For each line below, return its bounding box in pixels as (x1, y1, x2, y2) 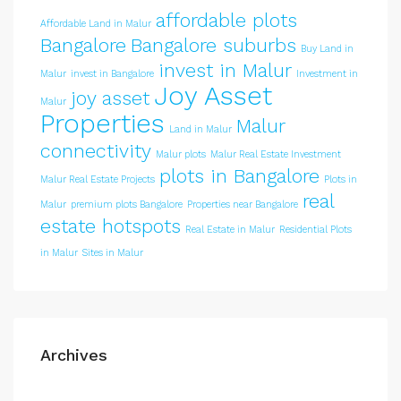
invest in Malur (158, 59, 292, 81)
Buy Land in (301, 43, 354, 55)
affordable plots (156, 9, 297, 31)
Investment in (296, 68, 358, 80)
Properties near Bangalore (187, 199, 298, 210)
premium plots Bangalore (71, 199, 183, 210)
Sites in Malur (82, 247, 143, 259)
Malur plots (156, 149, 206, 160)
